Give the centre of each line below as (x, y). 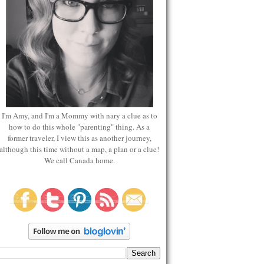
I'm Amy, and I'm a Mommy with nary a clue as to (79, 115)
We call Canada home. (79, 160)
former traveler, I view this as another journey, (79, 138)
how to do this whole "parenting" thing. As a (79, 127)
